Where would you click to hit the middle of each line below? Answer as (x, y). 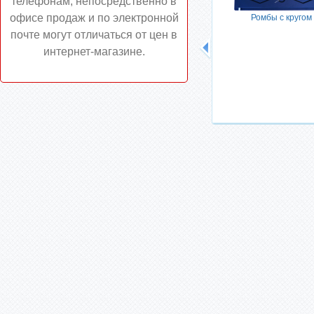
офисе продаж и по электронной (94, 18)
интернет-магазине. (94, 52)
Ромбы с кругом (281, 18)
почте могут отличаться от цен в (94, 35)
